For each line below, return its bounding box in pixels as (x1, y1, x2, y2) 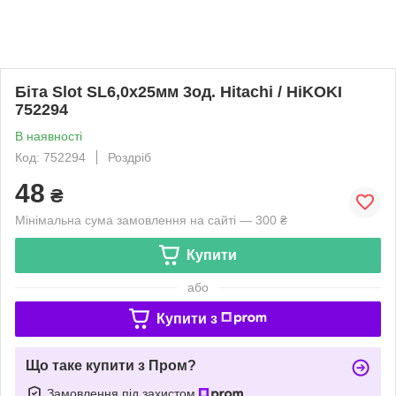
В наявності (15, 128, 82, 143)
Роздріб (108, 149, 151, 164)
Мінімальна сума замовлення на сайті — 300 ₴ (15, 212, 287, 227)
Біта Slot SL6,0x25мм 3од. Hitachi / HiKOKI (15, 82, 342, 101)
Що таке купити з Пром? (26, 357, 196, 373)
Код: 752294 (15, 149, 86, 164)
